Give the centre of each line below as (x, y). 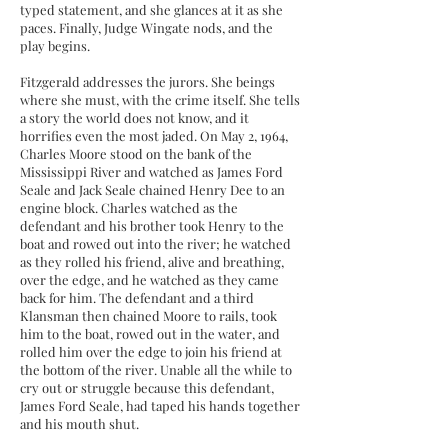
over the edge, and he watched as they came (149, 279)
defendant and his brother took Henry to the (152, 225)
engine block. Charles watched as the (129, 207)
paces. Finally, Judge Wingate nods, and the (146, 27)
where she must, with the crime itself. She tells (160, 99)
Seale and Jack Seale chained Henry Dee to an (152, 189)
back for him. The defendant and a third (137, 297)
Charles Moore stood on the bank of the (136, 153)
